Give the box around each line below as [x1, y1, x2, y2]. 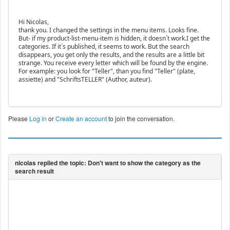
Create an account [55, 114, 107, 123]
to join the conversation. [106, 114, 175, 123]
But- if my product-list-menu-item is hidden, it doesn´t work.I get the [18, 34, 210, 43]
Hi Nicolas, [18, 17, 49, 27]
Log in [29, 114, 47, 123]
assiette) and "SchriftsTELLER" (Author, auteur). [18, 75, 152, 84]
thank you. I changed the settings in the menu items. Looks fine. [18, 26, 199, 35]
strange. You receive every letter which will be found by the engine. [18, 59, 208, 68]
